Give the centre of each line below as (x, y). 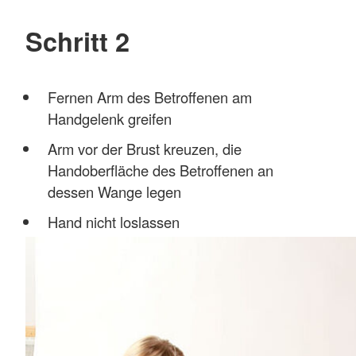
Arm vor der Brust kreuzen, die (144, 148)
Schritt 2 (77, 41)
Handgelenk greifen (109, 118)
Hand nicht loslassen (113, 221)
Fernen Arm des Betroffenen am (149, 97)
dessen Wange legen (114, 191)
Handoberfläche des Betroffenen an (160, 170)
